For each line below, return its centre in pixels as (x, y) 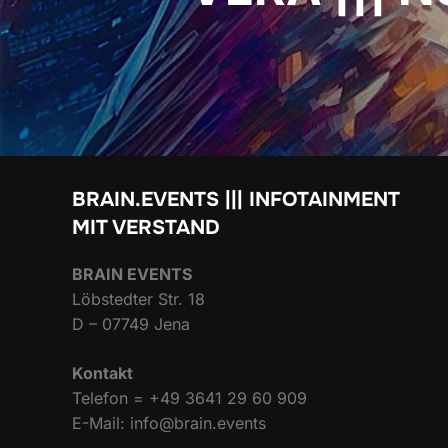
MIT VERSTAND (146, 227)
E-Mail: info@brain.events (169, 422)
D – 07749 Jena (131, 323)
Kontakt (102, 372)
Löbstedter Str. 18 (138, 298)
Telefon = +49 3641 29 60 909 (189, 397)
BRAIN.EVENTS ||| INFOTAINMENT (236, 199)
